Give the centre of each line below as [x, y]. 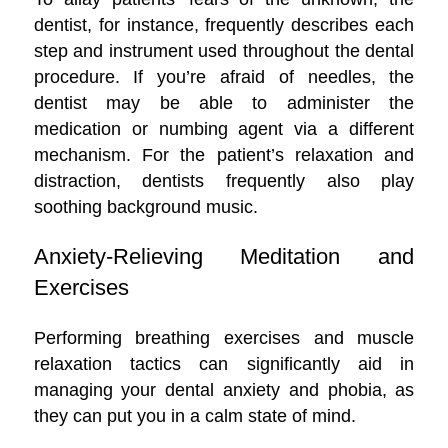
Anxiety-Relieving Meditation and [224, 256]
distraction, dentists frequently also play [224, 181]
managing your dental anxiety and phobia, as [224, 390]
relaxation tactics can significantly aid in [224, 364]
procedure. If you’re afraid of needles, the [224, 77]
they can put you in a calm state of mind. [194, 416]
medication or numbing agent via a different [224, 129]
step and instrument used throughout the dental [224, 51]
